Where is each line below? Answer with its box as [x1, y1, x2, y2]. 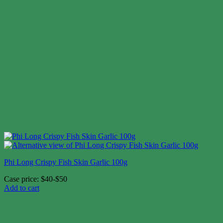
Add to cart [4, 184, 39, 193]
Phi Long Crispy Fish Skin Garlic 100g [4, 158, 127, 167]
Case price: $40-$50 [4, 175, 67, 184]
